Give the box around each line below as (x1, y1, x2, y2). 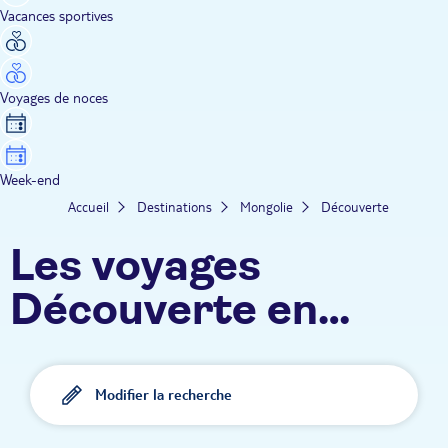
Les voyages (10, 244, 261, 289)
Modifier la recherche (95, 385, 232, 404)
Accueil (67, 198, 109, 215)
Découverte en (10, 288, 318, 333)
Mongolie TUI (10, 332, 283, 377)
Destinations (136, 198, 212, 215)
